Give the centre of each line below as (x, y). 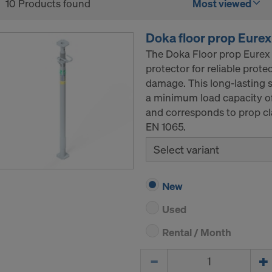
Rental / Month (197, 233)
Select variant (186, 150)
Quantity (160, 256)
